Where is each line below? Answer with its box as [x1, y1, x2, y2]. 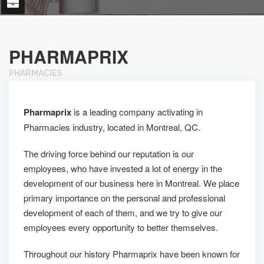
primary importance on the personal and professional [24, 192, 225, 204]
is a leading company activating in [71, 105, 203, 118]
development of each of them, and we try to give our [24, 206, 222, 219]
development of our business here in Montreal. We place [24, 177, 239, 189]
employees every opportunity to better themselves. [24, 221, 218, 233]
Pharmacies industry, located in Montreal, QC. [24, 121, 200, 133]
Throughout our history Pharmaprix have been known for [24, 247, 240, 260]
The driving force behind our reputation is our [24, 147, 194, 160]
